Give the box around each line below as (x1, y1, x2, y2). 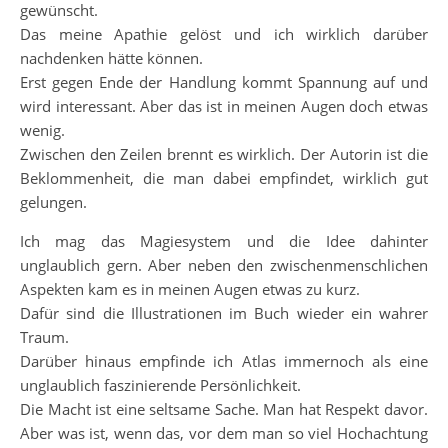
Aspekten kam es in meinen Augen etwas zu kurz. (20, 279, 360, 299)
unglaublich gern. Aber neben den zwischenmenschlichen (20, 255, 428, 275)
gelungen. (20, 192, 87, 212)
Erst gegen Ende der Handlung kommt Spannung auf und (20, 72, 428, 92)
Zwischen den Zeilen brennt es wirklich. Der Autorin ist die (20, 144, 428, 164)
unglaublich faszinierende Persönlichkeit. (20, 375, 301, 395)
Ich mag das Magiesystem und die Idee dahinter (20, 231, 428, 251)
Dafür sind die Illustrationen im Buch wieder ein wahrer (20, 303, 428, 323)
